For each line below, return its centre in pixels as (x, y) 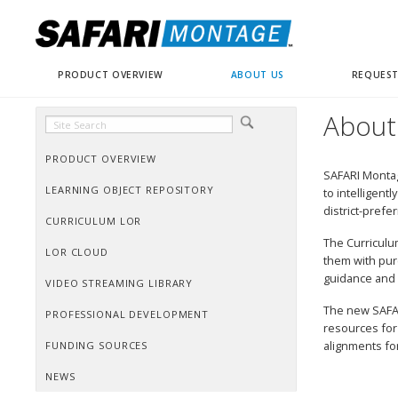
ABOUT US (257, 74)
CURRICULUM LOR (94, 221)
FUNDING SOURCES (97, 346)
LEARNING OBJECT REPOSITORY (130, 190)
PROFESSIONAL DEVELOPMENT (127, 314)
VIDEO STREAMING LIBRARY (119, 283)
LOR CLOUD (77, 252)
